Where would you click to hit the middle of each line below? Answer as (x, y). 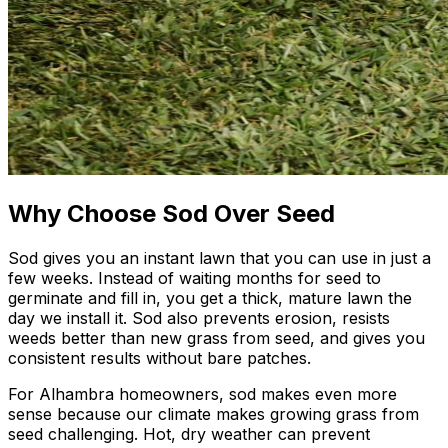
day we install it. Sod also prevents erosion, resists (199, 317)
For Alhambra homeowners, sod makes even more (202, 393)
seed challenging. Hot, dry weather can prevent (189, 433)
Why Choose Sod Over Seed (171, 213)
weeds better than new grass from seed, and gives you (216, 337)
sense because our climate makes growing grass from (213, 413)
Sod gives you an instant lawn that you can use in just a (219, 257)
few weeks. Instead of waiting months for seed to (194, 277)
